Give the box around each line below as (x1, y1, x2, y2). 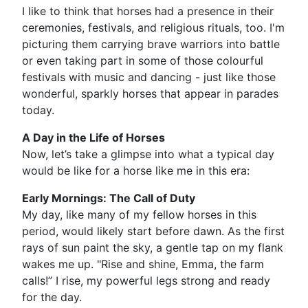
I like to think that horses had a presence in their (22, 4, 274, 18)
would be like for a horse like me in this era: (22, 164, 250, 177)
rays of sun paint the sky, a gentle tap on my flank (22, 241, 283, 254)
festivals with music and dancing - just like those (22, 70, 276, 84)
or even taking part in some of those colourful (22, 54, 263, 67)
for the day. (22, 290, 82, 304)
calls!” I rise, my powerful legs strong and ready (22, 274, 270, 287)
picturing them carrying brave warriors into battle (22, 37, 280, 51)
